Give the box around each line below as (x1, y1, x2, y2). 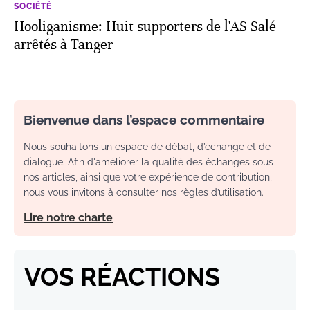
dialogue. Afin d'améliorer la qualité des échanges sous (24, 156, 273, 168)
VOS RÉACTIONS (24, 262, 220, 292)
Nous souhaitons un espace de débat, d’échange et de (24, 141, 271, 153)
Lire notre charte (24, 211, 113, 225)
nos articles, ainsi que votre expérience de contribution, (24, 172, 272, 183)
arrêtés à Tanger (14, 36, 113, 54)
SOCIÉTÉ (14, 1, 52, 12)
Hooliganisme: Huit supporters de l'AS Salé (14, 18, 276, 36)
